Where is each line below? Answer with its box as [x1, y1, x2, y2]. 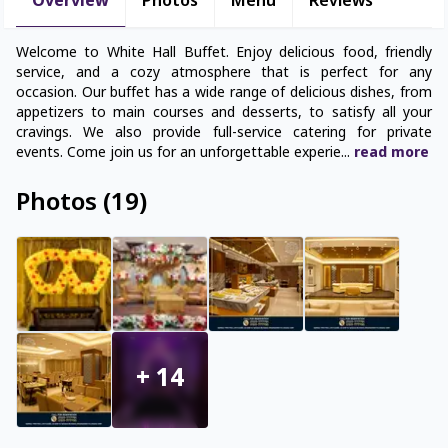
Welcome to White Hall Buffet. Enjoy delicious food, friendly [16, 44, 432, 64]
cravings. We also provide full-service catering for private [16, 124, 432, 144]
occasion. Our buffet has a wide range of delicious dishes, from [16, 84, 432, 104]
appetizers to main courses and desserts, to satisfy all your [16, 104, 432, 124]
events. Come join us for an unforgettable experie [16, 144, 341, 164]
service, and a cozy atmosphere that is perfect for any [16, 64, 432, 84]
